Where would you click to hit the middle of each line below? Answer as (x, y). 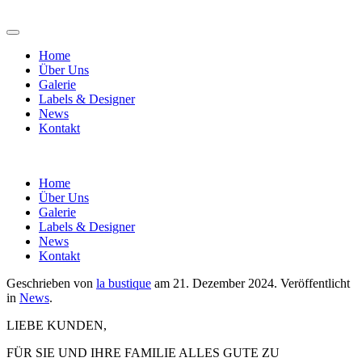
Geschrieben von (51, 283)
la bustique (124, 283)
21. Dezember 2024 (223, 283)
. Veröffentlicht (312, 283)
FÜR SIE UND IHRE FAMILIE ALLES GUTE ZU (143, 353)
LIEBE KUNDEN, (57, 325)
